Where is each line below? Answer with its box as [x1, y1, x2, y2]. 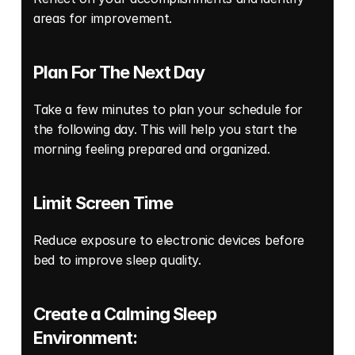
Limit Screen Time [33, 192, 177, 213]
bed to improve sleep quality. [33, 251, 205, 268]
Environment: [33, 326, 141, 348]
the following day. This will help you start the [33, 120, 297, 137]
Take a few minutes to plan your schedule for [33, 101, 303, 117]
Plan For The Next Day [33, 61, 205, 82]
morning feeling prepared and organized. [33, 140, 274, 157]
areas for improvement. [33, 10, 176, 26]
